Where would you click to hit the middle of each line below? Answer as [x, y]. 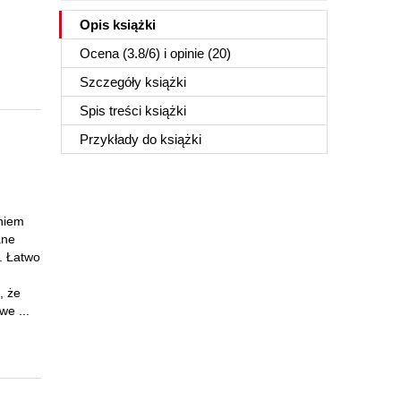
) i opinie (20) [193, 53]
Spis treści [112, 111]
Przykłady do [120, 139]
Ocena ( [103, 53]
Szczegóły [112, 82]
